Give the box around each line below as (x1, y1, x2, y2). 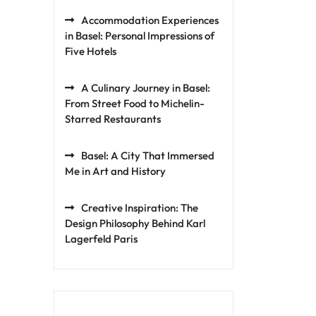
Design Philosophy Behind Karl (65, 217, 205, 230)
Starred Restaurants (65, 112, 161, 126)
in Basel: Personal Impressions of (65, 29, 214, 42)
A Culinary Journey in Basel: (81, 81, 210, 95)
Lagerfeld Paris (65, 232, 138, 245)
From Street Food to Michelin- (65, 97, 205, 110)
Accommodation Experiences (81, 13, 219, 27)
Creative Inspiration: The (81, 201, 198, 214)
